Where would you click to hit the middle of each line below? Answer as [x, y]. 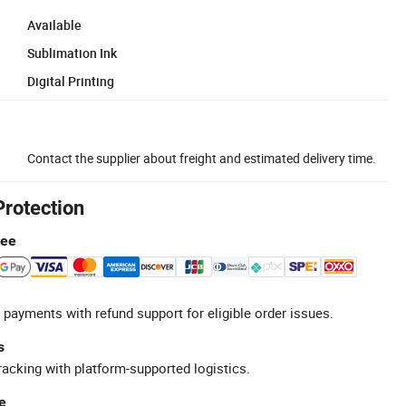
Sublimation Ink [72, 53]
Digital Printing [71, 81]
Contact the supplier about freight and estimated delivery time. [202, 158]
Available [54, 24]
